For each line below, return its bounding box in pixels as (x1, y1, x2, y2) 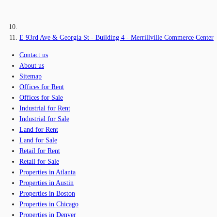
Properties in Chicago (19, 200, 78, 208)
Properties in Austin (19, 179, 74, 186)
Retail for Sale (19, 157, 59, 165)
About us (19, 62, 44, 69)
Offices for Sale (19, 93, 63, 101)
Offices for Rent (19, 83, 64, 91)
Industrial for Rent (19, 104, 70, 112)
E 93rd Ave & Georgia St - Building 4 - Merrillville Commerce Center (19, 33, 214, 41)
